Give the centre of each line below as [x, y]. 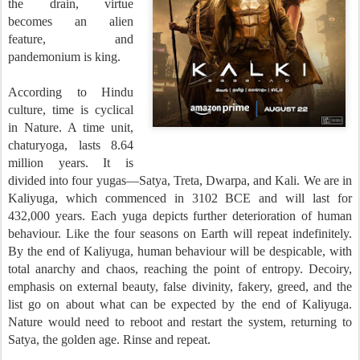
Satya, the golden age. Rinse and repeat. [109, 340]
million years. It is [71, 163]
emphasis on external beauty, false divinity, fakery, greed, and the [180, 286]
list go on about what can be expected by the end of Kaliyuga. [180, 304]
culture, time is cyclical [71, 110]
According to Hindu [71, 92]
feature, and [71, 39]
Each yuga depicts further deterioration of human [221, 216]
